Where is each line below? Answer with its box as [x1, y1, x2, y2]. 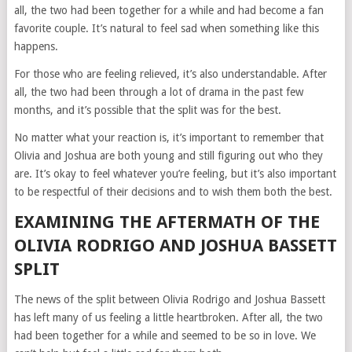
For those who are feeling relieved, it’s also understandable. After [13, 68, 327, 81]
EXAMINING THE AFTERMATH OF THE [13, 212, 320, 233]
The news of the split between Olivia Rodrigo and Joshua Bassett [13, 293, 325, 306]
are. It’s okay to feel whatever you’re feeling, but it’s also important [13, 167, 336, 181]
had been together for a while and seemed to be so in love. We [13, 329, 316, 343]
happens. [13, 40, 58, 53]
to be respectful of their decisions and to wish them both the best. [13, 185, 332, 199]
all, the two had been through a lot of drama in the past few [13, 86, 303, 99]
